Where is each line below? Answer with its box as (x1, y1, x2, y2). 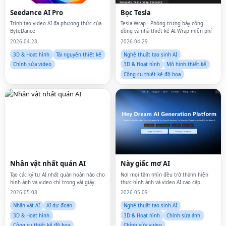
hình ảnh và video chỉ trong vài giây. (10, 179, 96, 186)
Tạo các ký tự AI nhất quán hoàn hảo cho (10, 171, 105, 178)
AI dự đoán (46, 202, 72, 209)
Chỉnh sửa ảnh (166, 212, 201, 219)
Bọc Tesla (120, 8, 151, 17)
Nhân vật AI (13, 202, 40, 209)
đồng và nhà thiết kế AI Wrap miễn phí (120, 28, 212, 34)
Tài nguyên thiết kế (56, 51, 101, 58)
